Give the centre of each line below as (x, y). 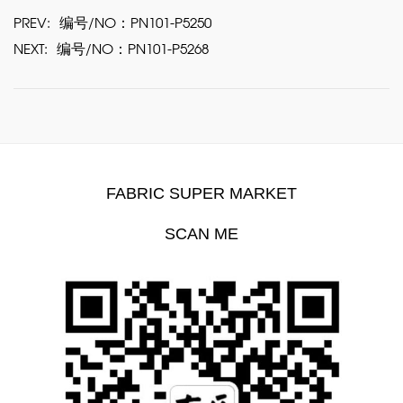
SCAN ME (201, 234)
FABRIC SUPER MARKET (201, 193)
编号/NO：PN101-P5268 (133, 50)
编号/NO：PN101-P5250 (135, 24)
